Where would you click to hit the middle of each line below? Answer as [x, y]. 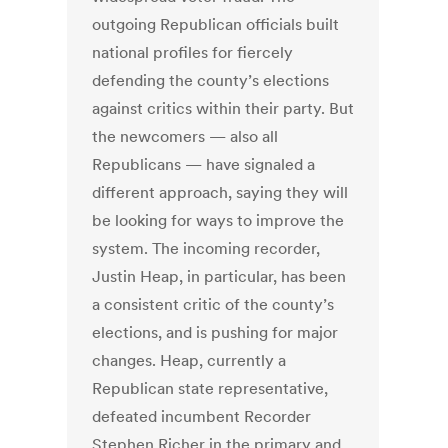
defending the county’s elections [211, 80]
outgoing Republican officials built [216, 24]
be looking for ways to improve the [218, 220]
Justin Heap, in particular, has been [219, 276]
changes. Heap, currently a [189, 360]
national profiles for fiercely [193, 52]
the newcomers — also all [185, 136]
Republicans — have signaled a [204, 164]
